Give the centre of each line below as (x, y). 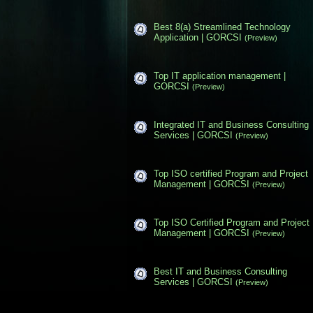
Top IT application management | (220, 75)
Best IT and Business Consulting (220, 271)
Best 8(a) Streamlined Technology (222, 27)
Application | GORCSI (198, 37)
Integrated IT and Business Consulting (231, 124)
